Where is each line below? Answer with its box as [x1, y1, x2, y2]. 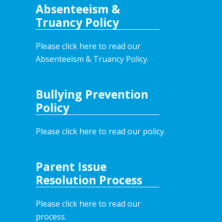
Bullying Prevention [36, 87, 148, 102]
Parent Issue [36, 159, 107, 174]
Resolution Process [36, 172, 142, 188]
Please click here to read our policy [36, 126, 164, 137]
